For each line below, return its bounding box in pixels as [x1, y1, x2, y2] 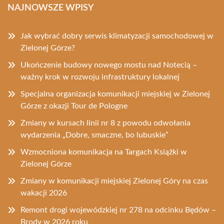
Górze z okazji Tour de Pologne [20, 102, 127, 110]
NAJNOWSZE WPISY [7, 3, 93, 13]
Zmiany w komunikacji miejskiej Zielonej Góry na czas [20, 177, 208, 185]
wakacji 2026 [20, 189, 67, 197]
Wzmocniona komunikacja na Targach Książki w [20, 148, 187, 156]
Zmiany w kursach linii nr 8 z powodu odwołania [20, 119, 190, 127]
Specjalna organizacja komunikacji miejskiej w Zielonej [20, 90, 210, 98]
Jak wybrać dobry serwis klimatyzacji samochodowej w [20, 32, 213, 40]
